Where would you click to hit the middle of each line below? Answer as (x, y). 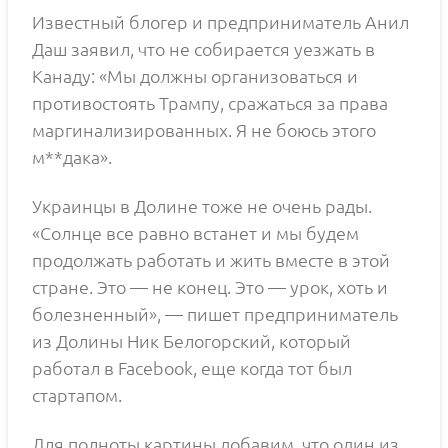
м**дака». (72, 157)
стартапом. (77, 395)
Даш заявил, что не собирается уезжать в (203, 49)
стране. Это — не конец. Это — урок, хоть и (210, 287)
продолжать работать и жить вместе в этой (211, 260)
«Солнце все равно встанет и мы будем (195, 233)
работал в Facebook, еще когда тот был (192, 368)
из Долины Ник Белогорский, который (191, 341)
